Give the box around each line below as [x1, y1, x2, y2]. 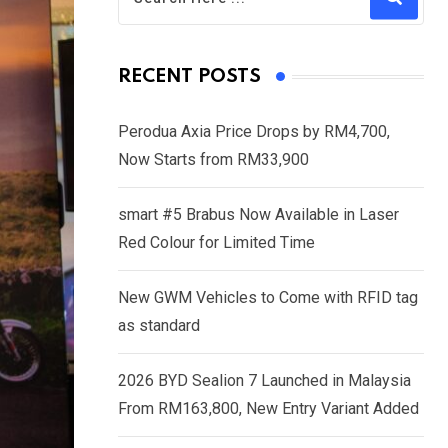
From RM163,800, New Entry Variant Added [118, 399, 419, 419]
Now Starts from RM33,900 [118, 150, 309, 170]
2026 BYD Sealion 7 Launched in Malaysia [118, 371, 411, 391]
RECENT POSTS [118, 67, 261, 87]
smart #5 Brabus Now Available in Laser [118, 205, 399, 225]
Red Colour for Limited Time [118, 233, 315, 253]
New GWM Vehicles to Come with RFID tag [118, 288, 418, 308]
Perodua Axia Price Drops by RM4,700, [118, 122, 390, 142]
